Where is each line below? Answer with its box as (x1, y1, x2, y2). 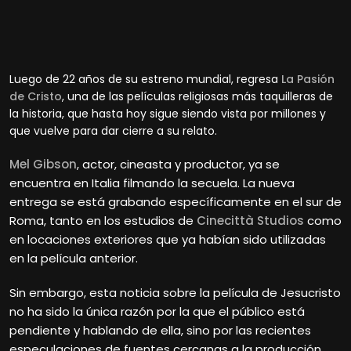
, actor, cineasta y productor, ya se (77, 155, 280, 172)
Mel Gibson (9, 155, 77, 172)
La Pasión (281, 71, 335, 87)
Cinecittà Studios (197, 212, 304, 229)
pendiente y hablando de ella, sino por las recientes (9, 321, 311, 338)
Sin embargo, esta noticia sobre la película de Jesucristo (9, 284, 341, 301)
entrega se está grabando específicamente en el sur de (9, 193, 342, 210)
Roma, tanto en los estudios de (9, 212, 197, 229)
